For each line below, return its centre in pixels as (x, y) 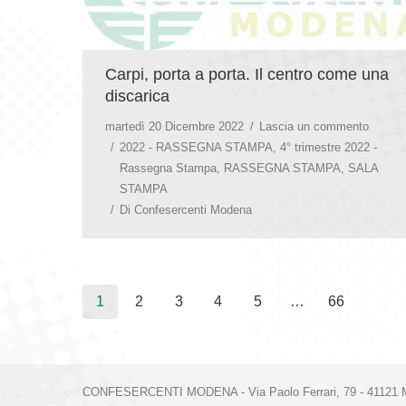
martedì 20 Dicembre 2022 (174, 126)
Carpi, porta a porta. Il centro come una (247, 74)
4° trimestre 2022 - (329, 147)
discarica (137, 96)
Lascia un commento (314, 126)
